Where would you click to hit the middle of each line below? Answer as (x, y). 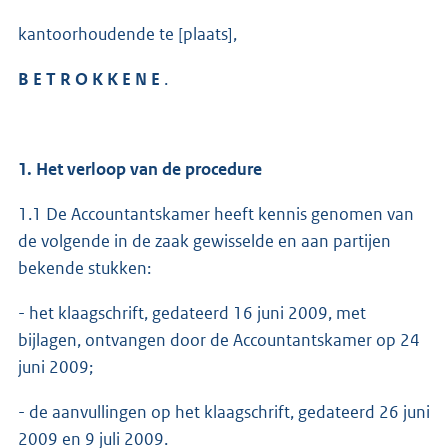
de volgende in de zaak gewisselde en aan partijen (204, 240)
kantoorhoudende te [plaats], (127, 33)
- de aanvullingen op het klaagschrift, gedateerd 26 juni (224, 411)
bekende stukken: (84, 267)
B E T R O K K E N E (91, 78)
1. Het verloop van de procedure (140, 168)
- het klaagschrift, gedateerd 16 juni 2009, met (192, 312)
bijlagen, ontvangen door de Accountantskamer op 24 (219, 339)
